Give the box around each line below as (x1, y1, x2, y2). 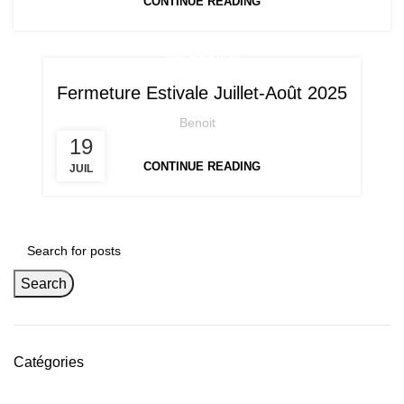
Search (21, 276, 67, 291)
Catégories (14, 354, 84, 370)
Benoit (179, 115, 216, 130)
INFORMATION (164, 50, 240, 63)
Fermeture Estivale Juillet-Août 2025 (57, 83, 347, 103)
